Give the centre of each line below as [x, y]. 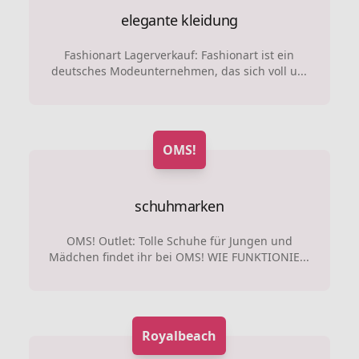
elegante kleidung [179, 20]
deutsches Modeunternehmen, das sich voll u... [179, 71]
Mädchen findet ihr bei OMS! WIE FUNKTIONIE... [179, 257]
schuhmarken [179, 206]
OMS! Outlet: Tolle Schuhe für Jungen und [179, 241]
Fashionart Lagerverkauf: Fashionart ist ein [179, 55]
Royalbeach [179, 336]
